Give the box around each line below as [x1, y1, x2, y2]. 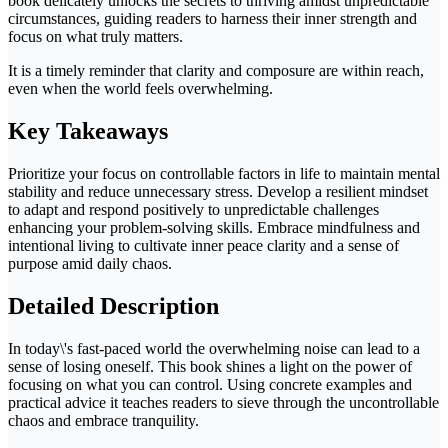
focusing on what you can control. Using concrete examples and [8, 375, 412, 393]
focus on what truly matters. [8, 27, 183, 45]
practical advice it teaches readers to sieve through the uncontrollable [8, 393, 439, 411]
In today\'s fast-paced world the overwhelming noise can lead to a [8, 339, 420, 357]
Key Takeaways [8, 117, 168, 144]
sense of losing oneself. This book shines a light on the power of [8, 357, 412, 375]
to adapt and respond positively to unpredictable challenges [8, 200, 379, 218]
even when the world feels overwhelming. [8, 79, 273, 97]
